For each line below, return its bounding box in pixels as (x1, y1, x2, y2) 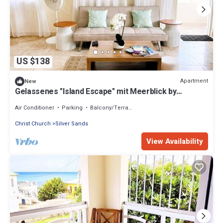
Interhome (15, 94, 53, 107)
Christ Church (15, 119, 51, 128)
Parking (62, 103, 83, 112)
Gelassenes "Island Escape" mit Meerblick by (15, 85, 177, 98)
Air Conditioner (15, 103, 54, 112)
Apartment (180, 77, 208, 86)
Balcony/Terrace (90, 103, 128, 112)
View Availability (146, 135, 203, 147)
